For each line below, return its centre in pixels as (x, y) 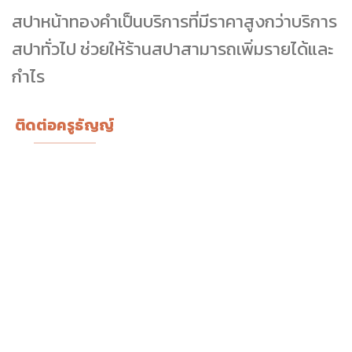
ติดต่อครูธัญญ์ (65, 125)
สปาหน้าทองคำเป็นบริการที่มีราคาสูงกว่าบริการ (174, 21)
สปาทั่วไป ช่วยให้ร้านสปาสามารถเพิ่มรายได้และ (172, 48)
